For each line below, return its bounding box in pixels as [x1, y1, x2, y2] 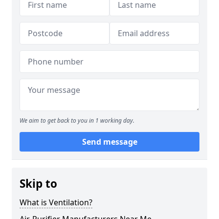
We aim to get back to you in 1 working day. [20, 116, 134, 125]
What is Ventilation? [20, 197, 92, 208]
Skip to [20, 176, 57, 192]
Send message [82, 136, 137, 148]
